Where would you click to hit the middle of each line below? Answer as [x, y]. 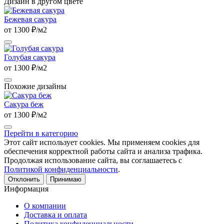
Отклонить [24, 179]
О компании [45, 205]
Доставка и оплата [55, 214]
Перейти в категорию [41, 133]
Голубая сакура [30, 57]
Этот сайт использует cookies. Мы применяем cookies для [102, 142]
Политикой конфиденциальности [61, 169]
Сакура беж [24, 104]
